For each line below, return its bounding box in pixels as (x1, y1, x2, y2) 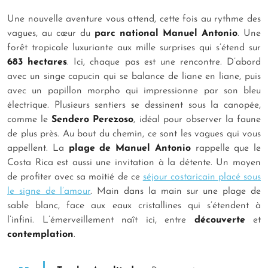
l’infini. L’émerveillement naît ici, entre (7, 215, 194, 226)
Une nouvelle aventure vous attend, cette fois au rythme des (7, 14, 261, 25)
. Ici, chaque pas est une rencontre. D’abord (67, 57, 261, 68)
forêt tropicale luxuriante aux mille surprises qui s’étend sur (7, 43, 261, 53)
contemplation (7, 230, 74, 240)
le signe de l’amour (7, 187, 91, 197)
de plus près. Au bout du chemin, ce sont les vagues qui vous (7, 129, 261, 139)
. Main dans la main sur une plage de (90, 187, 261, 197)
